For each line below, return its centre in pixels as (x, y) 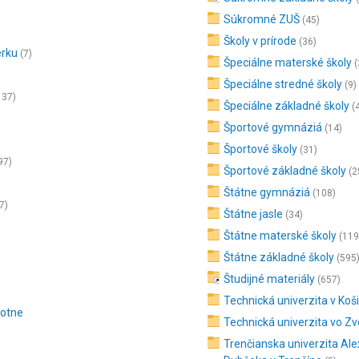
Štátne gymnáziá (267, 192)
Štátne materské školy (280, 236)
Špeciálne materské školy (288, 63)
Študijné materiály (270, 279)
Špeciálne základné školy (287, 106)
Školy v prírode (260, 41)
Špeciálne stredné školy (283, 84)
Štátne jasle (254, 214)
